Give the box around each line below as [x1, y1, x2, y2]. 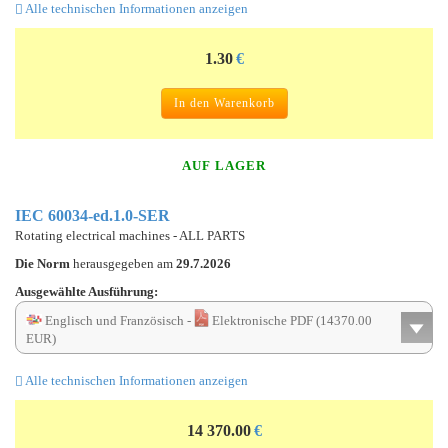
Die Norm [15, 255, 73, 271]
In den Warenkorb [173, 95, 275, 110]
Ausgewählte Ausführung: [15, 283, 158, 299]
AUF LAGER [182, 157, 266, 173]
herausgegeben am [73, 255, 176, 271]
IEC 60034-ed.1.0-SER [15, 206, 170, 224]
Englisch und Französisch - [42, 312, 194, 328]
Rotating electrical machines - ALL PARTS [15, 227, 245, 243]
